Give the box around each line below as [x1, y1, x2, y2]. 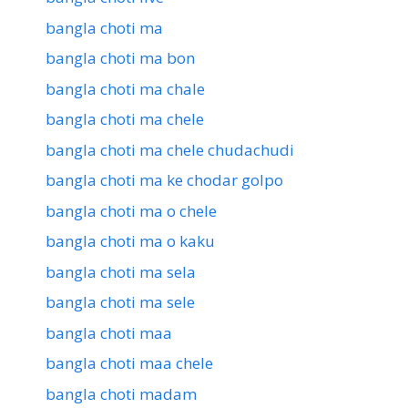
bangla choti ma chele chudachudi [46, 138, 294, 160]
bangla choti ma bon [46, 47, 195, 69]
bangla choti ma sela [46, 260, 196, 282]
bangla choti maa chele [46, 352, 213, 374]
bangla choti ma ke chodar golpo [46, 169, 283, 191]
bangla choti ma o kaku [46, 230, 215, 252]
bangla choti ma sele [46, 291, 195, 313]
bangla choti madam [46, 382, 197, 404]
